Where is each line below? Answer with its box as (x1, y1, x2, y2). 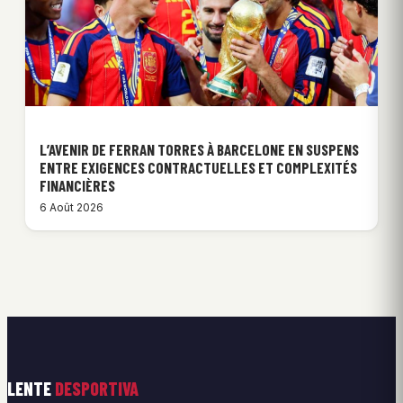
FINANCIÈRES (40, 176, 115, 195)
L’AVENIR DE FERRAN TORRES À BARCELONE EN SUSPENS (40, 140, 359, 159)
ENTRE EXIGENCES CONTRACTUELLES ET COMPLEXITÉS (40, 158, 357, 177)
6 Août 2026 (40, 201, 103, 215)
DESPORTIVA (55, 378, 139, 400)
